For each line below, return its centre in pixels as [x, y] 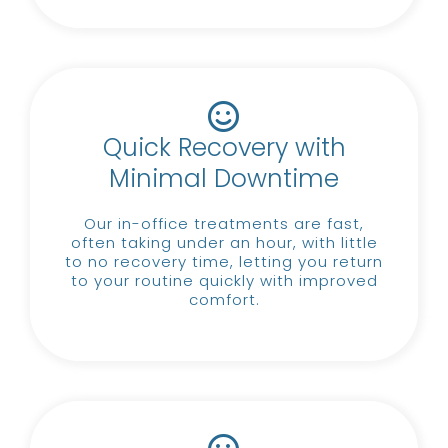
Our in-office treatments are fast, [224, 223]
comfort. [224, 299]
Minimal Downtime [224, 178]
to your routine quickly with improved [224, 280]
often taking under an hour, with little [224, 242]
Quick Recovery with [224, 147]
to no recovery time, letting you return [224, 261]
